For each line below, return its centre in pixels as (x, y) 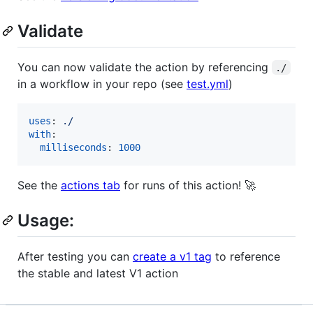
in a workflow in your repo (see (102, 83)
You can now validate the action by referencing (145, 67)
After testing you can (75, 256)
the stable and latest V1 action (98, 273)
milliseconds (73, 147)
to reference (246, 256)
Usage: (46, 220)
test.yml (208, 83)
